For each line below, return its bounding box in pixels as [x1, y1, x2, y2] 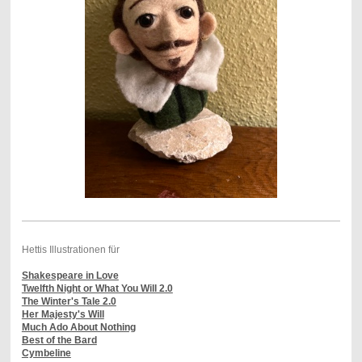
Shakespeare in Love [21, 270, 119, 282]
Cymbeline [21, 347, 71, 360]
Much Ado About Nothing [21, 322, 136, 334]
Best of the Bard [21, 335, 97, 347]
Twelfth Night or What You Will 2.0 [21, 283, 173, 295]
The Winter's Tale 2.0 [21, 296, 116, 308]
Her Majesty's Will [21, 309, 104, 321]
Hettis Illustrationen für [21, 244, 120, 256]
